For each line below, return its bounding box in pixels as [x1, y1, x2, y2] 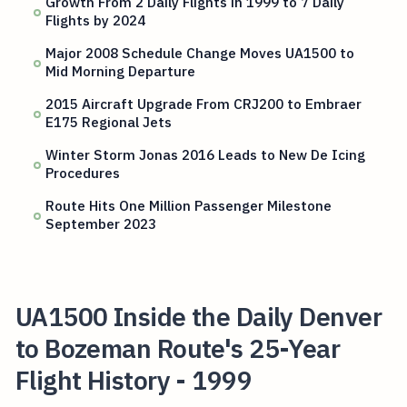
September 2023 [45, 214, 157, 233]
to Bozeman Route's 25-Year [15, 331, 341, 365]
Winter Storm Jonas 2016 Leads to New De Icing [45, 145, 366, 164]
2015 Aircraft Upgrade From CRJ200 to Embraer [45, 94, 362, 114]
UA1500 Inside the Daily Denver [15, 299, 382, 333]
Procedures [45, 164, 121, 183]
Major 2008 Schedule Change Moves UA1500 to [45, 44, 355, 63]
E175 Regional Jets [45, 113, 173, 132]
